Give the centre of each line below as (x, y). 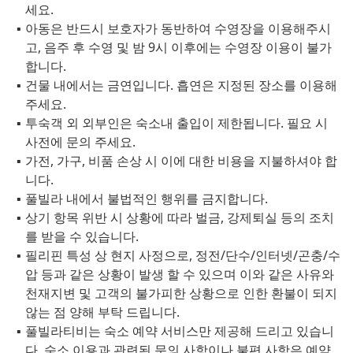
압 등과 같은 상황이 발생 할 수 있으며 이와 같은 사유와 (180, 274)
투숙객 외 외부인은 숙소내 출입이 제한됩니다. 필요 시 (176, 123)
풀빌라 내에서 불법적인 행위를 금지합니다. (147, 199)
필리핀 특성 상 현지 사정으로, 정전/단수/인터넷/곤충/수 (183, 255)
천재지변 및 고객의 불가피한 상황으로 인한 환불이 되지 (181, 293)
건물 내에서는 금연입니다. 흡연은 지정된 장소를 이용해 (181, 85)
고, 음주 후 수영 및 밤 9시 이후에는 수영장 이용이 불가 (178, 47)
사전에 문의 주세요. (80, 142)
